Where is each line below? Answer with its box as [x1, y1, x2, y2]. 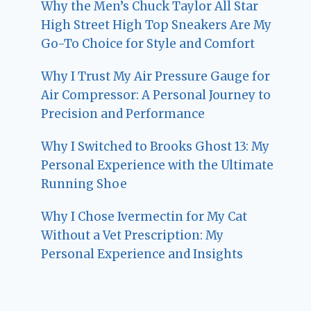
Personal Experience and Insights [41, 246, 244, 262]
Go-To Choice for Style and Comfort [41, 36, 255, 52]
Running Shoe [41, 176, 128, 192]
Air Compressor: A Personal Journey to [41, 87, 271, 103]
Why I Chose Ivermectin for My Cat [41, 209, 248, 225]
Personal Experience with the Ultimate [41, 158, 274, 174]
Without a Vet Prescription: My [41, 228, 224, 244]
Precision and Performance [41, 106, 205, 122]
